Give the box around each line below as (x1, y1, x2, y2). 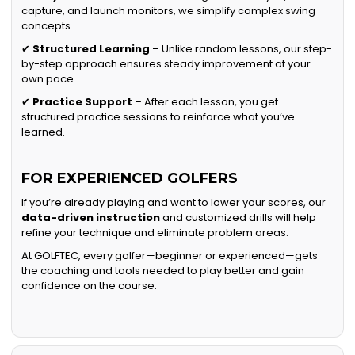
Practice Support (32, 94, 133, 110)
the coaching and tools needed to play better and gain (21, 263, 305, 279)
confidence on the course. (21, 278, 158, 294)
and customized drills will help (160, 210, 317, 226)
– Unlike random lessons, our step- (150, 41, 333, 57)
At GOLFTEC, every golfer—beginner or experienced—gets (21, 248, 319, 264)
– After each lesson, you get (132, 94, 279, 110)
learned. (21, 124, 66, 140)
